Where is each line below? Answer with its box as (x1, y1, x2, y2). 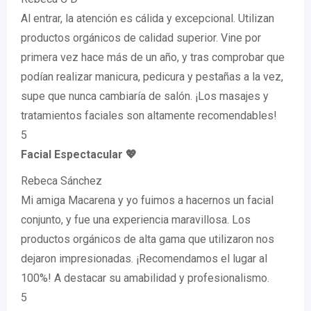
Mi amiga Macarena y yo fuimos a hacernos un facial (21, 194, 274, 208)
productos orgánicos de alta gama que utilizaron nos (21, 233, 274, 246)
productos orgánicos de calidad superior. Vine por (21, 31, 261, 45)
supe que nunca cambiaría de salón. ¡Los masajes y (21, 90, 269, 103)
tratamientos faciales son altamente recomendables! (21, 109, 277, 123)
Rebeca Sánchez (21, 174, 102, 188)
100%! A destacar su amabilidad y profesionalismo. (21, 271, 269, 285)
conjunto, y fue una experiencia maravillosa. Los (21, 213, 251, 227)
